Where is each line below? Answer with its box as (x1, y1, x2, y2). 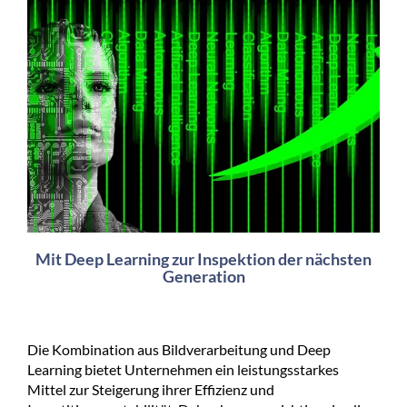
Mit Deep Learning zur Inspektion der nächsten (35, 248, 372, 269)
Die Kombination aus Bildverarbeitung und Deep (27, 340, 331, 358)
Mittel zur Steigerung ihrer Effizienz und (27, 380, 274, 398)
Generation (162, 265, 245, 286)
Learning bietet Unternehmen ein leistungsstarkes (27, 360, 339, 378)
